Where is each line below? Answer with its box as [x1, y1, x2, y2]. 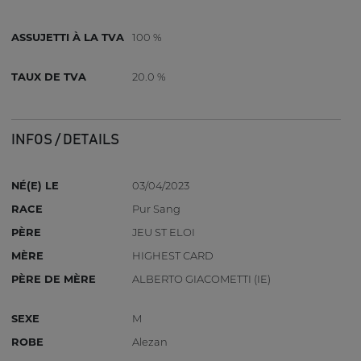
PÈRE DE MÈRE [11, 272, 97, 286]
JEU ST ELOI [132, 226, 196, 239]
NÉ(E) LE [11, 179, 60, 193]
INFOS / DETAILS [11, 132, 120, 147]
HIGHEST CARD [132, 249, 214, 263]
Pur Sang [132, 202, 181, 216]
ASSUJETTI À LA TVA [11, 30, 125, 44]
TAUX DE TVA [11, 69, 87, 83]
